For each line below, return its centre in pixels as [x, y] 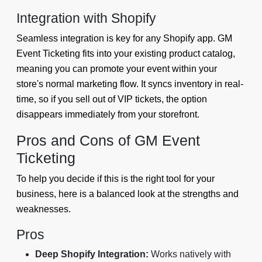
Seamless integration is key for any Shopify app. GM [124, 39]
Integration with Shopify [86, 18]
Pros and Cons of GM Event [108, 141]
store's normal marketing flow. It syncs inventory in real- [130, 84]
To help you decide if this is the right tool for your [116, 179]
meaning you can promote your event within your [117, 69]
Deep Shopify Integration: [92, 254]
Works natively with [190, 254]
